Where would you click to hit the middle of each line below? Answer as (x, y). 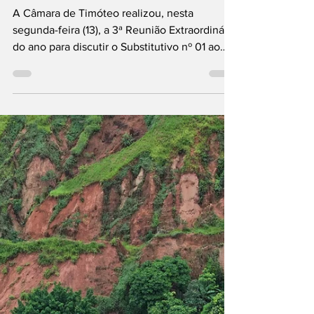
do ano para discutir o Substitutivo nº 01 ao (116, 103)
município (65, 41)
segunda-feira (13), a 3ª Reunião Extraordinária (124, 87)
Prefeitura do (82, 14)
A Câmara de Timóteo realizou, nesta (103, 70)
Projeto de (38, 120)
